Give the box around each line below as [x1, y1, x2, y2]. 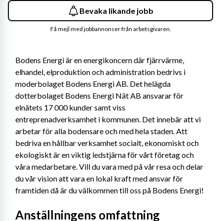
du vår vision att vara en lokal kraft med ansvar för [15, 174, 183, 183]
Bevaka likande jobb [79, 5, 153, 15]
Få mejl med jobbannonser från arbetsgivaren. [50, 25, 171, 33]
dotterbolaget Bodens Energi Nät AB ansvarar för [15, 91, 184, 100]
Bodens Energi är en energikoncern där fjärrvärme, [15, 55, 184, 65]
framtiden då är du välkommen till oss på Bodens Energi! [15, 185, 204, 195]
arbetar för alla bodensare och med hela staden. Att [15, 126, 187, 136]
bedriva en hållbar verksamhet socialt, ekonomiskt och [15, 138, 199, 147]
